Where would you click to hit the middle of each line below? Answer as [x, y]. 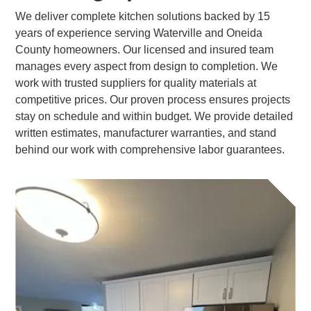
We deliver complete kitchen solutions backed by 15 [143, 16]
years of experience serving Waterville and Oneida [139, 33]
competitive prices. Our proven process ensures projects [153, 100]
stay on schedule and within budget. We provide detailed [154, 116]
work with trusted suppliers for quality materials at [136, 83]
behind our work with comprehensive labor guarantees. [150, 150]
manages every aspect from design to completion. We [147, 66]
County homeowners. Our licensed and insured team [145, 50]
